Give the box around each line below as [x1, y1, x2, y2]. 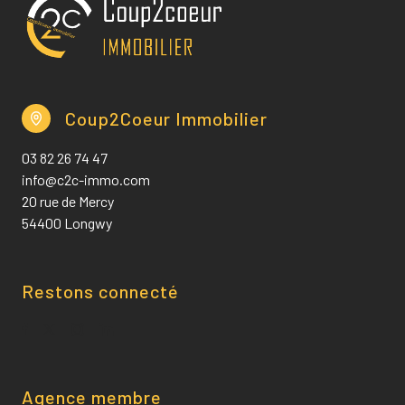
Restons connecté [22, 280, 179, 303]
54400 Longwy [22, 214, 112, 232]
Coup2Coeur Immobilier [65, 108, 268, 130]
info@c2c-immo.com [22, 171, 150, 189]
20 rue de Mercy [22, 193, 114, 211]
